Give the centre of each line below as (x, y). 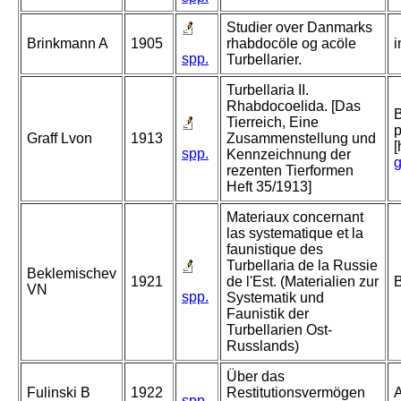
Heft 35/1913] (269, 187)
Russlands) (263, 346)
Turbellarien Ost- (279, 330)
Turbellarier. (264, 60)
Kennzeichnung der (289, 155)
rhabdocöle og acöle (291, 44)
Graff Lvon (60, 139)
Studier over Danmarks (299, 28)
